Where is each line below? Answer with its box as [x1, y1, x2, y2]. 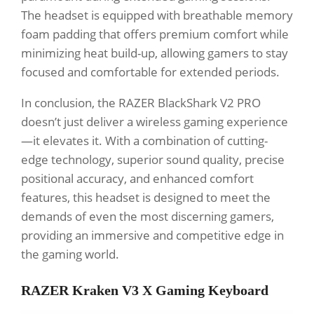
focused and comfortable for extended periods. [21, 64, 280, 81]
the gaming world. [21, 246, 119, 263]
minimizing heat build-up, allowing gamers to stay [21, 45, 288, 62]
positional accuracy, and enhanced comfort [21, 170, 254, 187]
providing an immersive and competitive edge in [21, 227, 284, 244]
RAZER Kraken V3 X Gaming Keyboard [21, 282, 268, 299]
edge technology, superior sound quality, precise [21, 151, 285, 168]
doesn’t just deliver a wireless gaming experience [21, 114, 288, 130]
